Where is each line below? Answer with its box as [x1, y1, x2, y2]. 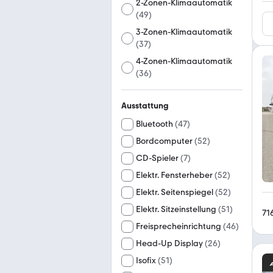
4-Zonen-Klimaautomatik [136, 56, 233, 66]
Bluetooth [136, 119, 173, 129]
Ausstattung [121, 101, 169, 111]
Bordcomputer [136, 136, 193, 146]
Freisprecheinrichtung [136, 221, 221, 232]
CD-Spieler [136, 153, 179, 163]
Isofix [136, 255, 156, 266]
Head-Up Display [136, 238, 203, 249]
